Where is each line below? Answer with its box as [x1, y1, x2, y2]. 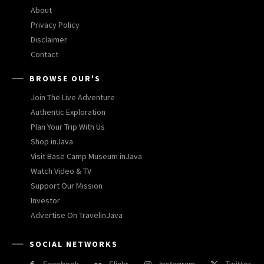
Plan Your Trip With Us [31, 121, 105, 132]
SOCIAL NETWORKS [29, 238, 118, 249]
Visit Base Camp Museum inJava [31, 150, 142, 161]
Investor [31, 194, 60, 206]
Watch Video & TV [31, 165, 91, 176]
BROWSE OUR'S [29, 72, 101, 84]
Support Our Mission [31, 180, 103, 191]
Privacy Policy [31, 19, 80, 30]
